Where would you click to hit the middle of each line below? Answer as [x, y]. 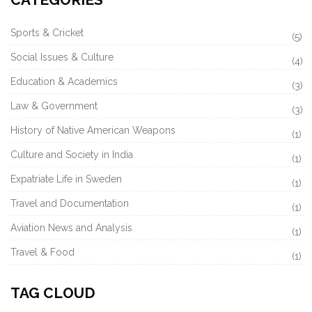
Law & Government [54, 106]
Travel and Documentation [70, 203]
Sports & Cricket [47, 32]
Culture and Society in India [72, 154]
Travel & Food [42, 252]
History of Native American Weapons [93, 130]
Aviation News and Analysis [71, 227]
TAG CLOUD [53, 292]
